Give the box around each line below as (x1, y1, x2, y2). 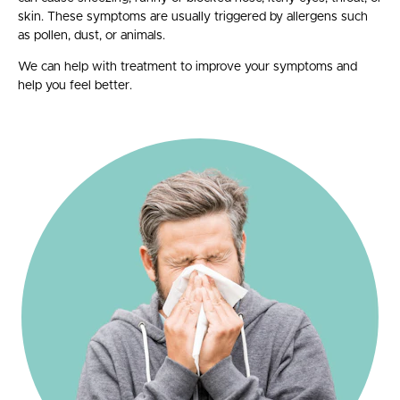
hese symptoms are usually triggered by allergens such (55, 10, 368, 23)
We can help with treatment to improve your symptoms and (18, 60, 357, 73)
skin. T (18, 10, 55, 23)
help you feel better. (18, 79, 132, 92)
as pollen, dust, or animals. (18, 29, 165, 42)
